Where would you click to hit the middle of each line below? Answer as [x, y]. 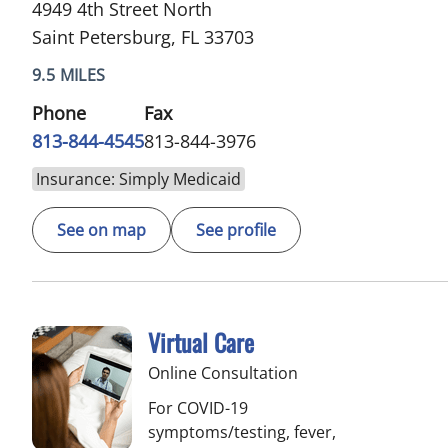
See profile [236, 230]
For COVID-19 [198, 408]
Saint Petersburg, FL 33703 [143, 37]
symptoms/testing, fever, [242, 432]
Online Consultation [223, 373]
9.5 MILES [69, 75]
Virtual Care [201, 342]
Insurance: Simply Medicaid [138, 179]
